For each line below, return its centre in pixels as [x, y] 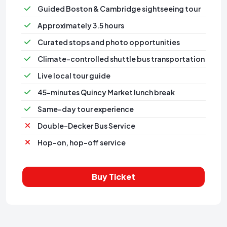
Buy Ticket [113, 176]
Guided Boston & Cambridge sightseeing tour [119, 8]
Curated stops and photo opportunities [109, 42]
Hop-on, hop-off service [82, 142]
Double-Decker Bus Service [86, 125]
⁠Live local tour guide [74, 75]
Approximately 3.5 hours [81, 25]
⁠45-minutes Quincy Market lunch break [106, 92]
